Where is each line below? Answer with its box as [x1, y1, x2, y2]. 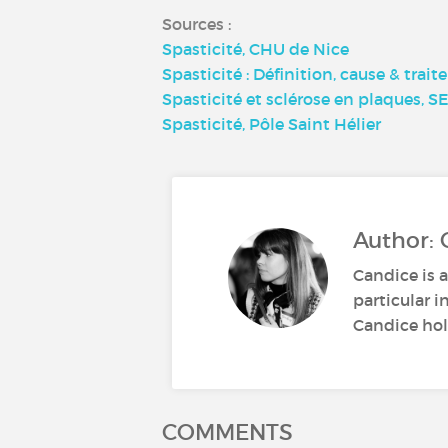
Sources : [162, 13, 231, 34]
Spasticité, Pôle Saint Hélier [162, 113, 381, 134]
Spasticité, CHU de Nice [162, 38, 349, 59]
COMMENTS [162, 418, 293, 446]
